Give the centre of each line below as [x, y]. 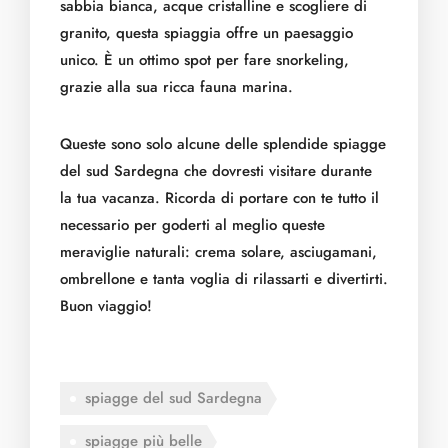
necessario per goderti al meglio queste [192, 225]
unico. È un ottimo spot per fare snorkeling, [204, 60]
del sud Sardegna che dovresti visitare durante [216, 171]
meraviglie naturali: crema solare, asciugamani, [218, 252]
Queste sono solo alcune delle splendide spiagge [223, 144]
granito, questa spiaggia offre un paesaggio [206, 33]
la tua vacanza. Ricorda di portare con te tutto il [219, 198]
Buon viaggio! [106, 306]
